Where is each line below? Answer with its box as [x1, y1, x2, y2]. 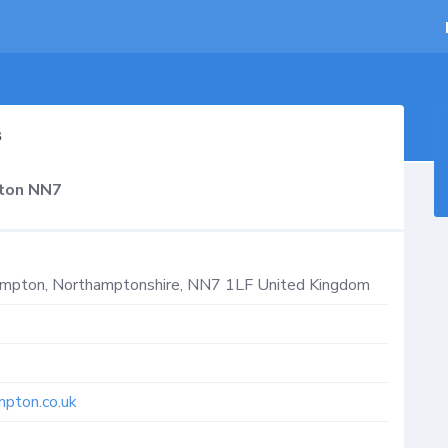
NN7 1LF [187, 274, 253, 296]
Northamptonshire [52, 274, 180, 296]
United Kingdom [257, 274, 370, 296]
